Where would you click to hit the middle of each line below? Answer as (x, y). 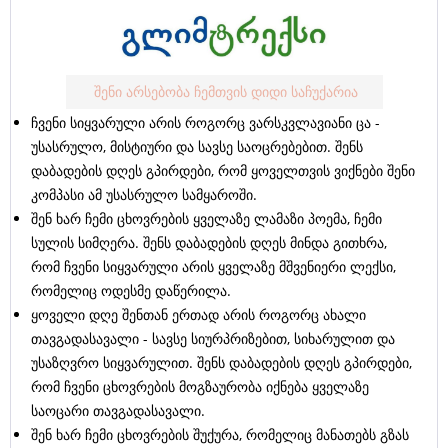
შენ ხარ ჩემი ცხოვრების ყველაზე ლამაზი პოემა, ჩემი (206, 219)
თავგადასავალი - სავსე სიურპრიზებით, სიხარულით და (213, 339)
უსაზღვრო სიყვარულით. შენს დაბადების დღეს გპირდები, (221, 363)
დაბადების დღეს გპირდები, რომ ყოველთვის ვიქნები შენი (223, 171)
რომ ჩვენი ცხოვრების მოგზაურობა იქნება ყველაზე (200, 387)
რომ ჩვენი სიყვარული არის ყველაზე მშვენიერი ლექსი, (213, 267)
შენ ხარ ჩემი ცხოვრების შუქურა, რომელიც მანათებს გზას (220, 435)
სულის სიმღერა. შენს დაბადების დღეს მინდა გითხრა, (209, 243)
